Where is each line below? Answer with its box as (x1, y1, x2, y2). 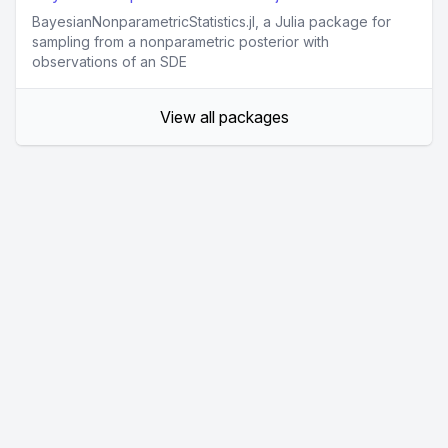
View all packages (159, 107, 289, 128)
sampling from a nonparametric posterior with (32, 33, 329, 51)
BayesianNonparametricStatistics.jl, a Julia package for (32, 13, 391, 31)
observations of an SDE (32, 53, 187, 71)
